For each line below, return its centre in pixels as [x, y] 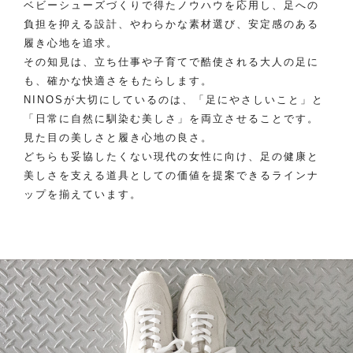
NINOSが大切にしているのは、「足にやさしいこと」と [174, 100]
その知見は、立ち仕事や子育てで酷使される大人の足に [171, 62]
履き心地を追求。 [71, 43]
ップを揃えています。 [83, 194]
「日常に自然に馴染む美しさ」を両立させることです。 [171, 119]
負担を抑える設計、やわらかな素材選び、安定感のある [171, 24]
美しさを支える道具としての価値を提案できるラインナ [171, 175]
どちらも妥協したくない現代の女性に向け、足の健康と [171, 156]
